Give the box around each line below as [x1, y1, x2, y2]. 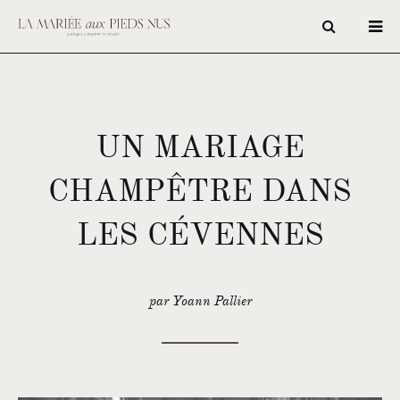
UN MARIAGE [96, 128, 304, 166]
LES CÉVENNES [76, 215, 324, 254]
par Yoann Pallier [148, 293, 252, 309]
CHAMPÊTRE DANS [48, 171, 352, 210]
